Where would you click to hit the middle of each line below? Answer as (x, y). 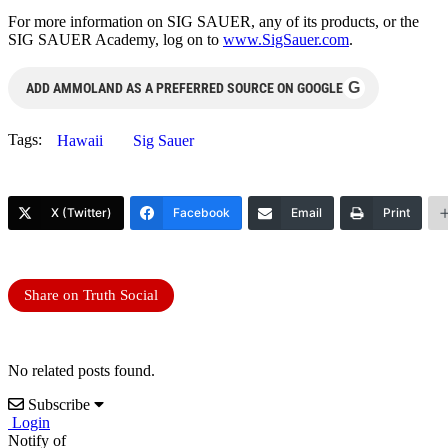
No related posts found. (81, 370)
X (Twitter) (81, 212)
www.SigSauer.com (286, 39)
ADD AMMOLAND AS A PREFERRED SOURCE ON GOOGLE (184, 87)
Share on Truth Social (91, 294)
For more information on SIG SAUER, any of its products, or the (213, 21)
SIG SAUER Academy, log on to (115, 39)
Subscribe (59, 404)
